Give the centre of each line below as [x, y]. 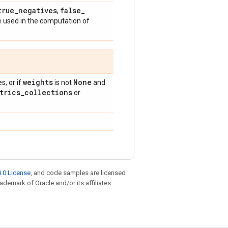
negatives [38, 10]
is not [63, 82]
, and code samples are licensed [78, 173]
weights [38, 82]
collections [48, 92]
